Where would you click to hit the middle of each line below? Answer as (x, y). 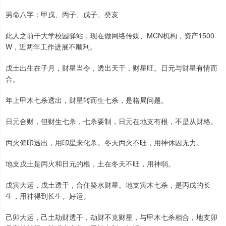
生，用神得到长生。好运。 (48, 195)
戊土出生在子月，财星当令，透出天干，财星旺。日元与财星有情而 (111, 67)
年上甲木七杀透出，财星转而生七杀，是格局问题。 (87, 100)
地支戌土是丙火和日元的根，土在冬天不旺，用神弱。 (90, 163)
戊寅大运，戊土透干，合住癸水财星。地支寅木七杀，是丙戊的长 (108, 184)
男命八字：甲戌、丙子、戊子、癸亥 (62, 14)
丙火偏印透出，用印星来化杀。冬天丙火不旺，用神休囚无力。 (104, 142)
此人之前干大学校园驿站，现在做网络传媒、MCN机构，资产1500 (110, 35)
